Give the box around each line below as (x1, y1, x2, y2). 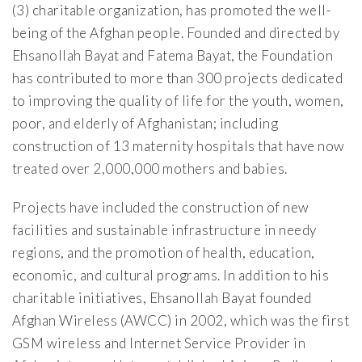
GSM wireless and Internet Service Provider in (12, 335, 306, 352)
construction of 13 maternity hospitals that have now (12, 137, 345, 155)
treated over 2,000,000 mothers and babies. (12, 160, 288, 178)
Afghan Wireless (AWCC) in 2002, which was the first (12, 312, 350, 330)
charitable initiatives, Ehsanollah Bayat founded (12, 289, 312, 307)
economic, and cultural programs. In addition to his (12, 267, 330, 284)
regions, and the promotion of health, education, (12, 244, 315, 262)
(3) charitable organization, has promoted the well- (12, 2, 332, 19)
